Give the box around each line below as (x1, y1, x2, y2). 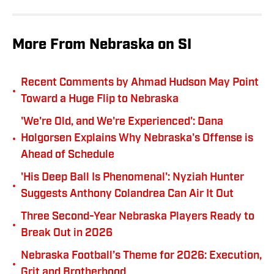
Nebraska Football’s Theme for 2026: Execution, (21, 250, 262, 262)
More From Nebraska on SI (12, 38, 191, 53)
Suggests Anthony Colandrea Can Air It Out (21, 188, 234, 201)
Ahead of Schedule (21, 149, 114, 161)
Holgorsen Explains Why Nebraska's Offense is (21, 133, 253, 145)
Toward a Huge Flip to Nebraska (21, 94, 179, 106)
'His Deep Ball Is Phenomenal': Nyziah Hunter (21, 172, 244, 184)
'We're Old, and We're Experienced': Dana (21, 116, 223, 128)
